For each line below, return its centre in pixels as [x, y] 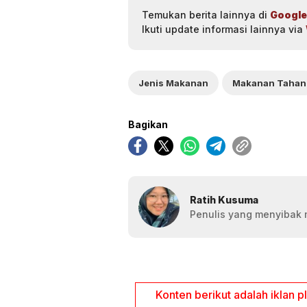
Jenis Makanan [173, 83]
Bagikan [148, 124]
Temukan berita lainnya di [206, 14]
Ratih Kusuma [224, 199]
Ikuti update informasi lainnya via [224, 29]
